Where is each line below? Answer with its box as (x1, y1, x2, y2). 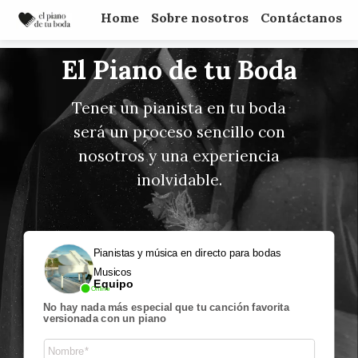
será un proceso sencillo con (73, 122, 285, 141)
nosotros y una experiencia (78, 146, 280, 165)
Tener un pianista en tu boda (72, 98, 286, 117)
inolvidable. (136, 170, 222, 189)
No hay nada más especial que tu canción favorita (43, 300, 290, 313)
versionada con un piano (43, 312, 167, 324)
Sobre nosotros (151, 10, 249, 26)
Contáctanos (261, 10, 342, 26)
